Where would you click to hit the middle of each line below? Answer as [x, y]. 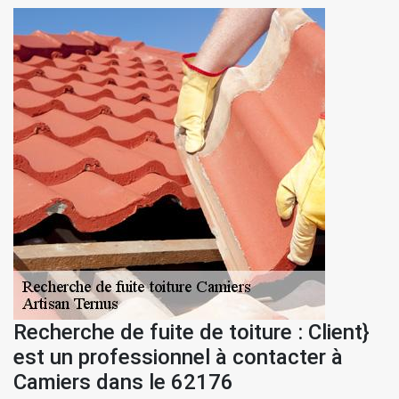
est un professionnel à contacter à [178, 357]
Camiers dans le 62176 [123, 382]
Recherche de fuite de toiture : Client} [191, 332]
